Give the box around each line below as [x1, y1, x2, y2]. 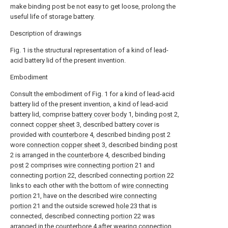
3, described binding [100, 141, 164, 149]
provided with [10, 131, 52, 138]
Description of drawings [10, 30, 81, 37]
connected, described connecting [10, 212, 111, 220]
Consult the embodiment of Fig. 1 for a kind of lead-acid [10, 90, 175, 98]
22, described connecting [66, 172, 144, 179]
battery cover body [72, 110, 127, 118]
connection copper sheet [26, 141, 100, 149]
